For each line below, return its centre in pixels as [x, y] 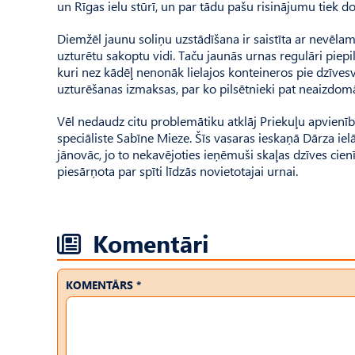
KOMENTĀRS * [103, 284]
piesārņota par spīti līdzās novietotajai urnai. [177, 170]
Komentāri [151, 242]
